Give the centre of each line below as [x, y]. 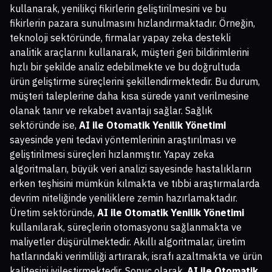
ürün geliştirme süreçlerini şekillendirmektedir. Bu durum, [135, 81]
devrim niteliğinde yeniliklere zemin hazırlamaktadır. [124, 198]
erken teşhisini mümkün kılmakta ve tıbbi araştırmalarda [135, 183]
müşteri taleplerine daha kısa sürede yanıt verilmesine [129, 96]
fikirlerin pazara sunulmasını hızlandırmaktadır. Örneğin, [132, 23]
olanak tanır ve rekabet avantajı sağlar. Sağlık [111, 110]
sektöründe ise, [44, 125]
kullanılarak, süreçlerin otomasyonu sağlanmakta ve [126, 227]
